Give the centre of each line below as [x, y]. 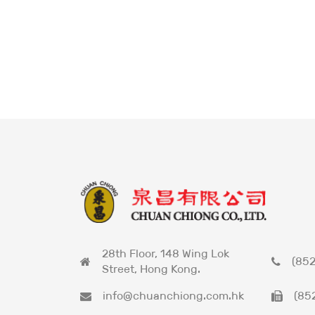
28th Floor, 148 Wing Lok [166, 253]
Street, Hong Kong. [151, 269]
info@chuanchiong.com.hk [173, 295]
